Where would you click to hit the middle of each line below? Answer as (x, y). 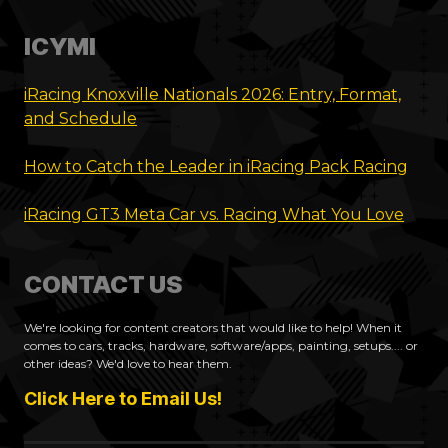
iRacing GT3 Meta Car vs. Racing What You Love (214, 214)
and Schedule (80, 118)
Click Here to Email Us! (123, 398)
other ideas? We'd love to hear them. (128, 363)
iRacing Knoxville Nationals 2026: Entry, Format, (212, 94)
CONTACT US (103, 284)
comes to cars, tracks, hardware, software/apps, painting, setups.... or (221, 345)
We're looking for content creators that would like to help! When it (213, 327)
